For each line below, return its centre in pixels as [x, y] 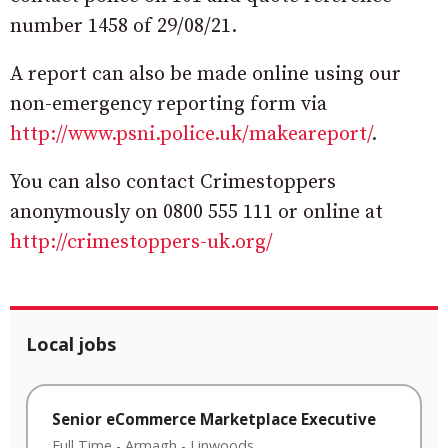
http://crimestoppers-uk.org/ [141, 243]
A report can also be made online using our [205, 75]
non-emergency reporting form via [168, 105]
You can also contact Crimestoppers [173, 183]
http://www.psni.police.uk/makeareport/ [190, 135]
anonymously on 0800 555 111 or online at [196, 213]
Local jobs [71, 344]
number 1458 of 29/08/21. [123, 27]
